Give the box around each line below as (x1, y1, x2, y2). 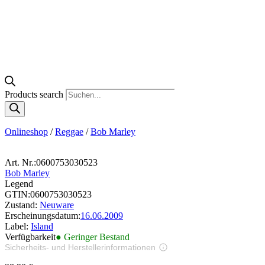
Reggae (55, 126, 83, 137)
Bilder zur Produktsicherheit (14, 252, 130, 263)
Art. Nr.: (5, 157, 36, 167)
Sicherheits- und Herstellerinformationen (5, 242, 156, 252)
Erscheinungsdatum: (5, 210, 80, 221)
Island (31, 221, 53, 231)
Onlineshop (5, 126, 48, 137)
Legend (5, 178, 33, 189)
